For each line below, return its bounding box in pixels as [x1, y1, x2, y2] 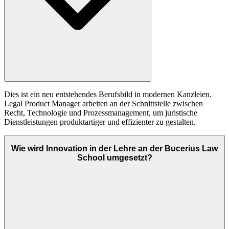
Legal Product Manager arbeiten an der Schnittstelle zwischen [4, 99, 203, 108]
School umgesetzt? [77, 153, 152, 163]
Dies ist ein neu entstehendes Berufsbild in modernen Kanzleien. [4, 89, 212, 99]
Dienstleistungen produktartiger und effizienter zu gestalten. [4, 117, 196, 126]
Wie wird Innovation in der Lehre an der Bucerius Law [11, 144, 218, 153]
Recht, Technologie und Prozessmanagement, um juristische [4, 108, 197, 117]
